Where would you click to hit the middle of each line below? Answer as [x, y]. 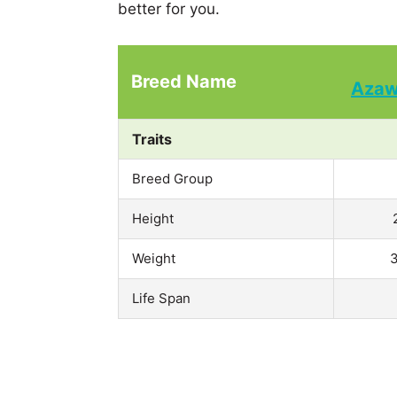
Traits [152, 139]
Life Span [161, 298]
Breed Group [172, 178]
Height [153, 218]
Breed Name [184, 81]
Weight [154, 258]
